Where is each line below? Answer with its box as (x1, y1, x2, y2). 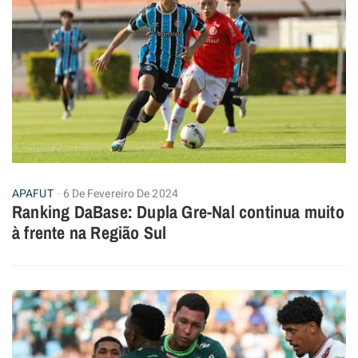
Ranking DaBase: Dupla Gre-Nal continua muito (12, 199, 344, 224)
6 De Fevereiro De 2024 (62, 185, 178, 202)
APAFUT (12, 185, 54, 202)
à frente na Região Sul (12, 220, 167, 245)
